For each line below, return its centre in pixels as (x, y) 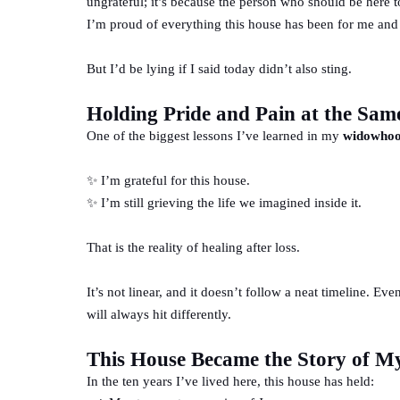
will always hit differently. (159, 314)
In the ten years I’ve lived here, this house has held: (230, 381)
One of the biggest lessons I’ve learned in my (215, 135)
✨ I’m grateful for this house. (168, 180)
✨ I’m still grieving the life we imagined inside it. (224, 202)
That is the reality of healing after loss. (193, 247)
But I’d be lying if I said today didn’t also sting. (219, 68)
